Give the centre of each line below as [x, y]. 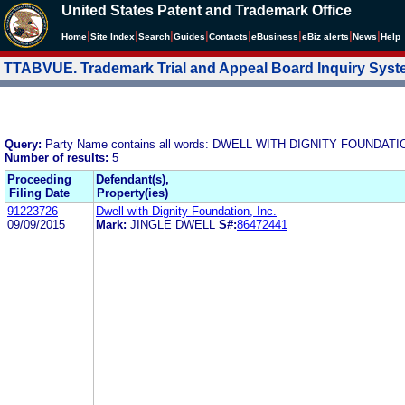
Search [154, 37]
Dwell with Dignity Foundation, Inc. [186, 211]
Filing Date [39, 193]
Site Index [113, 37]
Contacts [228, 37]
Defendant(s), [132, 179]
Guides [189, 37]
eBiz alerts [325, 37]
